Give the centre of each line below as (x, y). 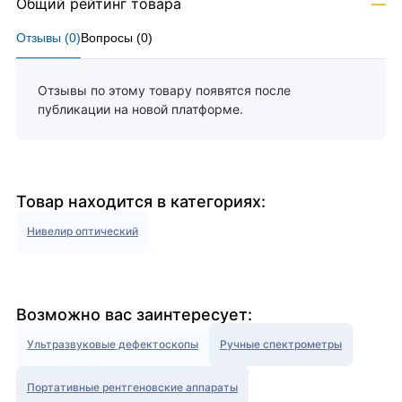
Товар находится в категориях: (141, 202)
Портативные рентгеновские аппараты (132, 388)
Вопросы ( (111, 38)
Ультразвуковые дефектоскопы (113, 345)
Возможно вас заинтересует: (134, 315)
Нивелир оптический (83, 232)
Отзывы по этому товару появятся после (164, 91)
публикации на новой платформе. (140, 109)
